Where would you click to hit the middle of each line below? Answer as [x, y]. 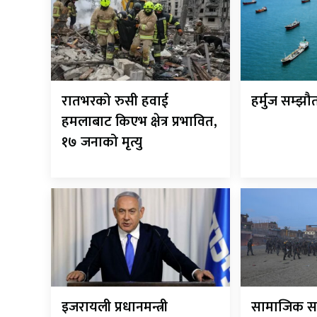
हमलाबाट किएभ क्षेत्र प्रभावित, [139, 122]
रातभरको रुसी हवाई [115, 102]
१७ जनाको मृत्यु [102, 143]
